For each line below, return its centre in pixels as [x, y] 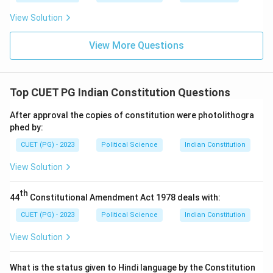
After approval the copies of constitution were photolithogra [132, 115]
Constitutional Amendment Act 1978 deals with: [124, 198]
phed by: [27, 128]
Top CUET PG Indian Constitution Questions [120, 93]
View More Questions [136, 46]
